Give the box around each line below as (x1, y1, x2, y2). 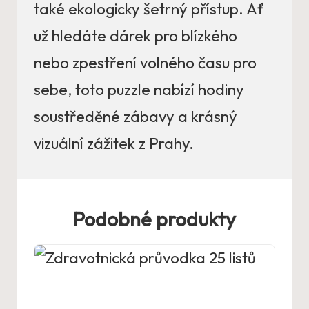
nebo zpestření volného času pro (34, 53, 257, 73)
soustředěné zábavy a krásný (34, 107, 237, 127)
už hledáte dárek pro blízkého (34, 26, 237, 46)
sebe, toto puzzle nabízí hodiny (34, 80, 244, 100)
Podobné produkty (73, 206, 236, 232)
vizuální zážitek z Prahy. (34, 134, 194, 154)
